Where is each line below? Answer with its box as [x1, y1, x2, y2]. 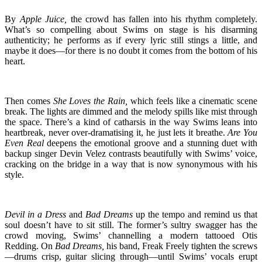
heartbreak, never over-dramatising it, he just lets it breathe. [5, 127, 228, 137]
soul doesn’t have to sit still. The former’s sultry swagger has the [5, 219, 257, 230]
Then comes [5, 95, 53, 106]
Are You [227, 127, 258, 137]
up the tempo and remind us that [133, 209, 257, 219]
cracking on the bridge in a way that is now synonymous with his [5, 158, 257, 169]
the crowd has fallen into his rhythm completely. [67, 13, 257, 24]
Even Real [5, 137, 44, 148]
